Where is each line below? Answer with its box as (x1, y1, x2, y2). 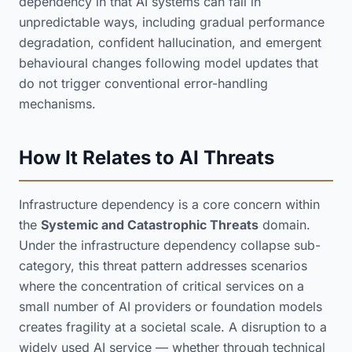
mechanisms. (19, 96, 96, 112)
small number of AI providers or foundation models (19, 299, 322, 314)
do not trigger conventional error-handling (19, 75, 268, 91)
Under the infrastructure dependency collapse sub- (19, 237, 321, 253)
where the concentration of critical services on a (19, 278, 304, 294)
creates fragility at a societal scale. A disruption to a (19, 319, 327, 335)
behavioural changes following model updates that (19, 55, 318, 71)
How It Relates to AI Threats (19, 146, 274, 169)
